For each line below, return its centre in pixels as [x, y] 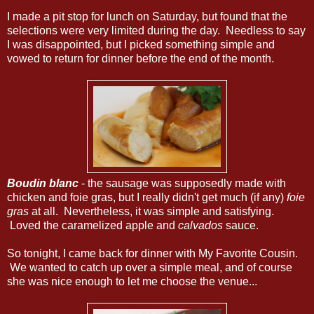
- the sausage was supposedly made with [182, 183]
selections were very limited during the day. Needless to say [156, 30]
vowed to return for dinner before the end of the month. [141, 58]
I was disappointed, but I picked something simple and [141, 44]
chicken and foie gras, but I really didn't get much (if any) [147, 197]
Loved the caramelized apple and [93, 225]
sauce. [241, 225]
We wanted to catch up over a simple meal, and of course [150, 267]
